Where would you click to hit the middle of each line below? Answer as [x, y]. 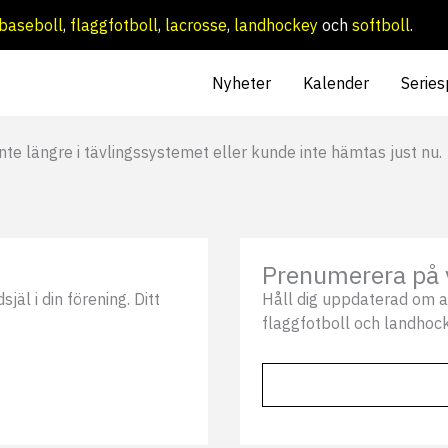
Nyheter [241, 83]
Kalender [336, 83]
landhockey [276, 25]
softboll [381, 25]
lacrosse [196, 25]
